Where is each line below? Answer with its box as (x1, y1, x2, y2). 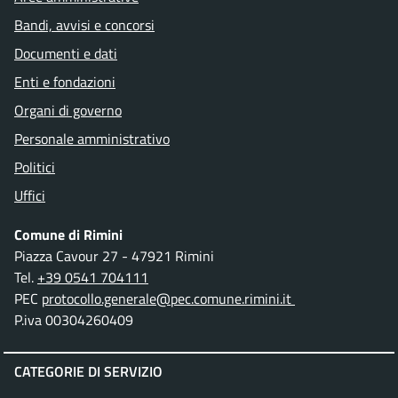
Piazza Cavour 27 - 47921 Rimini (14, 245, 214, 267)
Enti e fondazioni (14, 71, 115, 93)
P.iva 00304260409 (14, 309, 133, 331)
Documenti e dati (14, 43, 117, 65)
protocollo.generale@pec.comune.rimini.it (42, 288, 295, 310)
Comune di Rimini (14, 224, 123, 246)
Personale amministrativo (14, 128, 170, 150)
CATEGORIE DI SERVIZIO (14, 361, 163, 383)
